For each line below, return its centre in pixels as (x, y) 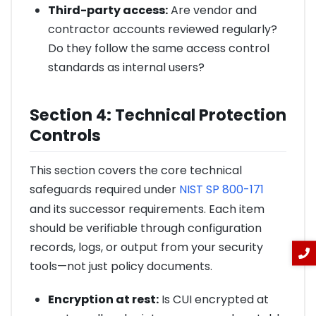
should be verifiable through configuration (146, 229)
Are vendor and (212, 10)
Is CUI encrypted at (213, 299)
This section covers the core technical (136, 171)
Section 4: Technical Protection (158, 115)
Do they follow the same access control (158, 48)
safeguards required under (104, 190)
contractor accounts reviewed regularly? (162, 29)
